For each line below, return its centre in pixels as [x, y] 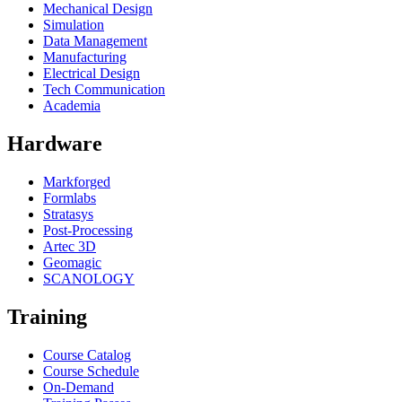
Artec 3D [70, 246]
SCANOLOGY [89, 279]
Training [47, 316]
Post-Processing [88, 230]
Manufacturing [85, 57]
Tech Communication [104, 90]
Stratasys [68, 214]
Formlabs [70, 198]
